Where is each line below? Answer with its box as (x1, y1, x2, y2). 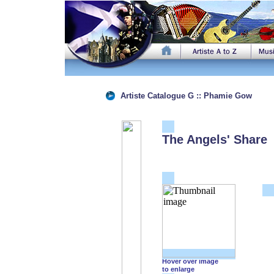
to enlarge (161, 265, 194, 273)
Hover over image (161, 257, 218, 265)
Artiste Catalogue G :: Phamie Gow (120, 92, 252, 100)
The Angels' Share (161, 133, 267, 146)
